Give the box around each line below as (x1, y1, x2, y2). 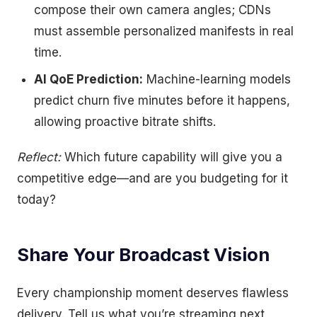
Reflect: (17, 150, 61, 164)
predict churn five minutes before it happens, (34, 93, 290, 108)
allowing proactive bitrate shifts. (34, 115, 216, 129)
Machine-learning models (143, 72, 291, 86)
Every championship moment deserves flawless (17, 286, 289, 300)
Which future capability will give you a (61, 150, 282, 164)
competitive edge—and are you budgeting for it (17, 171, 288, 185)
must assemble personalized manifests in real (34, 24, 294, 38)
